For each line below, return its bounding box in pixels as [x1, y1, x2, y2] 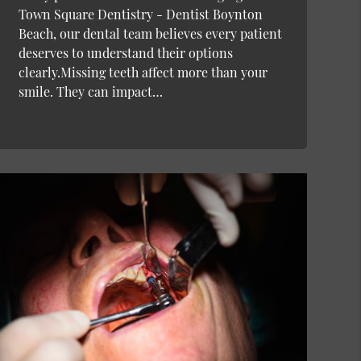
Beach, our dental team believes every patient [18, 24, 282, 42]
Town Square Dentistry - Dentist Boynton [18, 5, 263, 23]
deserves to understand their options [18, 44, 233, 61]
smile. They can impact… [18, 82, 163, 100]
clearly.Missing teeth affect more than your [18, 63, 268, 81]
